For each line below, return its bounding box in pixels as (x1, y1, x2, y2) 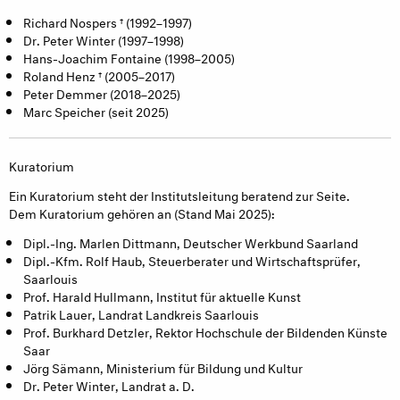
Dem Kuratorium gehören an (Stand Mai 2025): (9, 202, 275, 221)
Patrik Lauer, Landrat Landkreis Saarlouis (23, 303, 259, 322)
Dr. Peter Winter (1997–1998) (23, 29, 184, 48)
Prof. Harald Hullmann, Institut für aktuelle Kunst (23, 285, 301, 304)
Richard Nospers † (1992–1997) (23, 12, 192, 30)
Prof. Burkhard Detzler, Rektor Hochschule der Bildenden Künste (23, 321, 387, 340)
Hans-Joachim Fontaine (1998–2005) (23, 47, 235, 66)
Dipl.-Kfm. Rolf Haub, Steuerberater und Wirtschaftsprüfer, (23, 249, 361, 269)
